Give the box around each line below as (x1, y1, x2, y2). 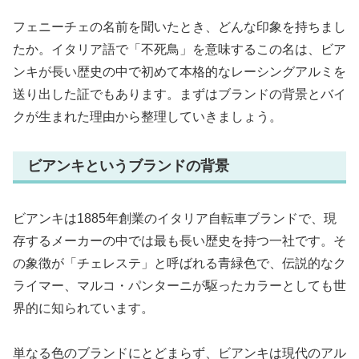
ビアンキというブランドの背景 (27, 158, 229, 175)
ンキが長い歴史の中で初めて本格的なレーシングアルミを (13, 65, 346, 79)
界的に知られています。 (13, 301, 154, 315)
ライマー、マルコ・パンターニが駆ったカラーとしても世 (13, 278, 346, 292)
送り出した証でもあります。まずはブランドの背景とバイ (13, 87, 346, 102)
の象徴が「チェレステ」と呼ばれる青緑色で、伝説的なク (13, 256, 346, 270)
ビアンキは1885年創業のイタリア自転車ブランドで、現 (13, 211, 337, 225)
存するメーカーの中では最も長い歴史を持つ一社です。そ (13, 233, 346, 248)
